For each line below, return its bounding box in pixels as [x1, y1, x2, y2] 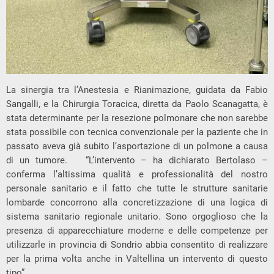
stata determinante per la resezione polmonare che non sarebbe [6, 113, 268, 124]
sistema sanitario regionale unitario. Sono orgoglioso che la [6, 211, 268, 223]
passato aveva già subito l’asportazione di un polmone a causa [6, 141, 268, 152]
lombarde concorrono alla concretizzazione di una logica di [6, 197, 268, 209]
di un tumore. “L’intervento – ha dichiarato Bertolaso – [6, 155, 268, 166]
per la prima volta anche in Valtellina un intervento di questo [6, 253, 268, 265]
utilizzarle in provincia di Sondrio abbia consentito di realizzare [6, 239, 268, 251]
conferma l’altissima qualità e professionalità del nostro [6, 169, 268, 180]
